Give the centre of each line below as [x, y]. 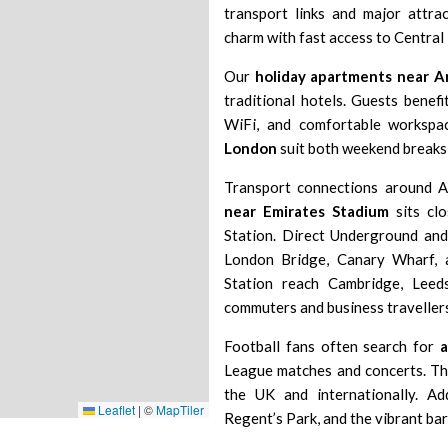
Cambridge [363, 283]
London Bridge [275, 259]
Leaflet [115, 409]
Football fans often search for [332, 346]
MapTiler [180, 409]
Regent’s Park [270, 418]
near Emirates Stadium [307, 211]
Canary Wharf [385, 259]
